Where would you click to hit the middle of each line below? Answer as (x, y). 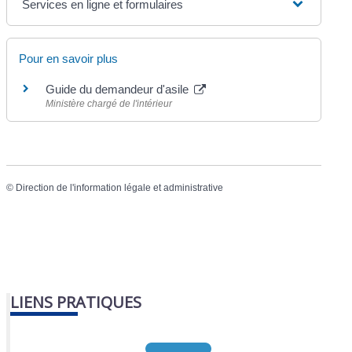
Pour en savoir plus (69, 58)
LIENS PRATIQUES (76, 302)
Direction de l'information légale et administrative (120, 188)
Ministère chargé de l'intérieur (109, 103)
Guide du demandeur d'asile (119, 89)
